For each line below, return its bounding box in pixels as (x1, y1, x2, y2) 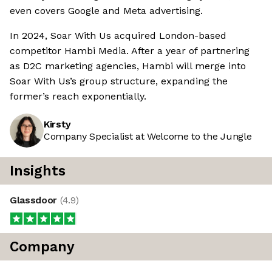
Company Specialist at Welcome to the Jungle (44, 130, 252, 142)
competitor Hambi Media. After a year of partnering (10, 44, 250, 56)
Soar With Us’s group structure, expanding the (10, 75, 228, 87)
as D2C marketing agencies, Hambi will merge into (10, 59, 246, 72)
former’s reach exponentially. (10, 90, 146, 102)
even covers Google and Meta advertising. (10, 4, 203, 16)
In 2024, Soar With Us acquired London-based (10, 29, 226, 41)
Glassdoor (10, 194, 60, 206)
